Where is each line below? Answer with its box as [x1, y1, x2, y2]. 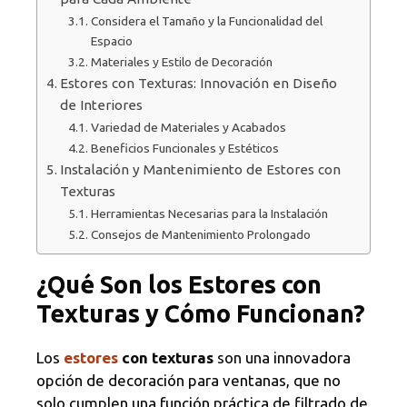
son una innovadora [213, 349, 351, 367]
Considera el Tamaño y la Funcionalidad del [90, 14, 323, 29]
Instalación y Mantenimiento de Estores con [60, 162, 342, 178]
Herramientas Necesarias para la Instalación [90, 206, 328, 222]
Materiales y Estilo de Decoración [90, 55, 273, 70]
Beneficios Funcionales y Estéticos [90, 141, 279, 156]
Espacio [90, 34, 133, 49]
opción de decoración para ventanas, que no [36, 372, 341, 390]
